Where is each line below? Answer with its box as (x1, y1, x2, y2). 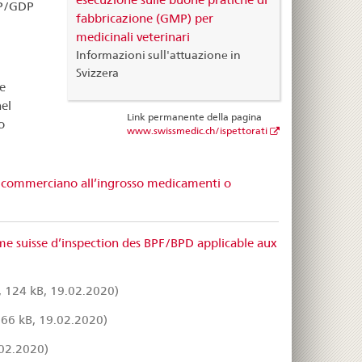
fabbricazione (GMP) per (75, 10, 213, 26)
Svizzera (75, 65, 119, 79)
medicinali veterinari (75, 28, 190, 44)
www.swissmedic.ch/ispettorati (126, 125, 267, 137)
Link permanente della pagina (126, 112, 262, 124)
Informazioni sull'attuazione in (75, 48, 241, 61)
